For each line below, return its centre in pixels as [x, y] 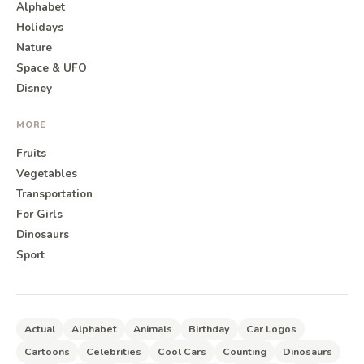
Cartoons [47, 351]
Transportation [54, 194]
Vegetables [47, 173]
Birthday [209, 329]
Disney [34, 88]
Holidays [40, 27]
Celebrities [114, 351]
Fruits [31, 153]
